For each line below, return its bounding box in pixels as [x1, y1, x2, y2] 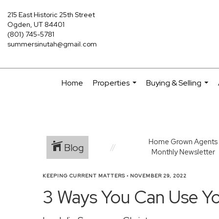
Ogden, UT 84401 [7, 20, 65, 29]
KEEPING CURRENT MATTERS [43, 173, 125, 179]
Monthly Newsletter [151, 147, 215, 157]
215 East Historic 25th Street [7, 10, 95, 19]
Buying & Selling [146, 78, 201, 88]
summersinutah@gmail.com [7, 40, 97, 48]
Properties [93, 78, 130, 88]
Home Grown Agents [149, 137, 218, 147]
